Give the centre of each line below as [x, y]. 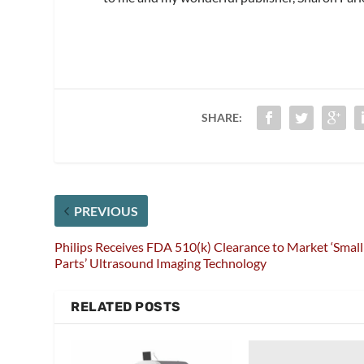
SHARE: [221, 117]
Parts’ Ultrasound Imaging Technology [161, 262]
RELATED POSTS [126, 306]
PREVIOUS [106, 210]
